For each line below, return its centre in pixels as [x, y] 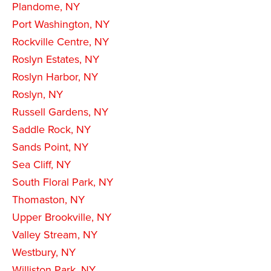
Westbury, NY [44, 252]
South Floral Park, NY [63, 182]
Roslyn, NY [38, 94]
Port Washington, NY [61, 24]
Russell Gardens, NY [60, 112]
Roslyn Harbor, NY [55, 77]
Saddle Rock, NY [51, 129]
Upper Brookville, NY [62, 217]
